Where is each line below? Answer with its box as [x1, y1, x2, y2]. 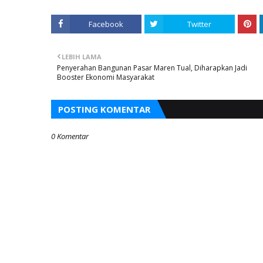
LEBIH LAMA [62, 52, 102, 61]
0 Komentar [51, 131, 89, 141]
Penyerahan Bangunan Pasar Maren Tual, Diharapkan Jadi [57, 63, 247, 73]
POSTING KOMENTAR [58, 103, 150, 115]
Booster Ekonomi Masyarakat [57, 72, 154, 82]
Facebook [88, 19, 123, 29]
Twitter [187, 19, 211, 29]
